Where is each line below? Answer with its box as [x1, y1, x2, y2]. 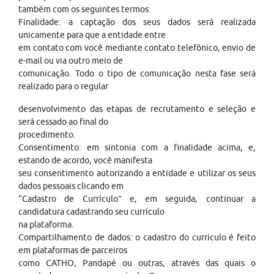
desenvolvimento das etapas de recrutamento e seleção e [18, 104, 256, 114]
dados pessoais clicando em [18, 181, 124, 191]
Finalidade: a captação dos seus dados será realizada [18, 17, 256, 27]
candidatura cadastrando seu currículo [18, 207, 165, 217]
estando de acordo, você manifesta [18, 155, 152, 165]
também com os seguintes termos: [18, 4, 151, 14]
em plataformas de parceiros [18, 245, 127, 255]
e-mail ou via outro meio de [18, 56, 123, 65]
